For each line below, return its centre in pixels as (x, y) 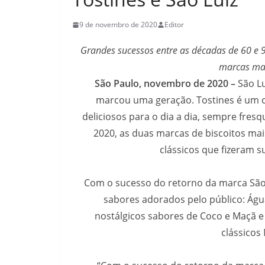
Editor (174, 25)
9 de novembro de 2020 (118, 25)
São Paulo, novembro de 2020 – (165, 83)
